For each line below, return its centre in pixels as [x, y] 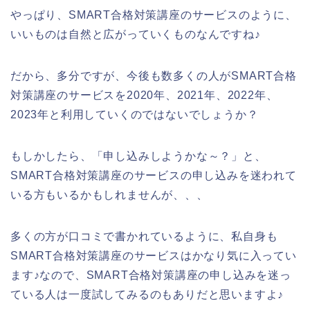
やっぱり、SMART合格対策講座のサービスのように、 [154, 15]
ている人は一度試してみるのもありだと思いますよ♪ [147, 294]
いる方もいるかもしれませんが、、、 [109, 194]
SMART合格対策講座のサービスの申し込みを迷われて [154, 175]
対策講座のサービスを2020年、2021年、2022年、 [144, 95]
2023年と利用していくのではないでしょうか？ [135, 114]
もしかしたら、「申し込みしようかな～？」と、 [138, 156]
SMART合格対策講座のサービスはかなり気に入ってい [154, 255]
